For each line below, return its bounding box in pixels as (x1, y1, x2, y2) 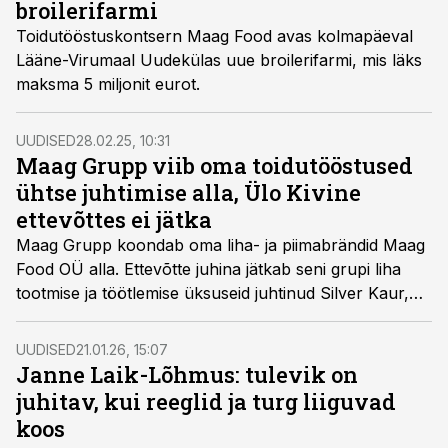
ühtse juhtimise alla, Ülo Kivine (16, 178, 361, 207)
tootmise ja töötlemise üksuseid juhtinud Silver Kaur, (16, 283, 409, 303)
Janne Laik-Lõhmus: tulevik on (16, 360, 358, 389)
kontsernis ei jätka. (16, 331, 156, 351)
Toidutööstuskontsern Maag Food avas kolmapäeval (16, 26, 413, 46)
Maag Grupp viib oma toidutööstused (16, 151, 413, 180)
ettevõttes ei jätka (16, 205, 212, 234)
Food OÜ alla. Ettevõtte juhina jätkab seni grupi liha (16, 259, 401, 279)
